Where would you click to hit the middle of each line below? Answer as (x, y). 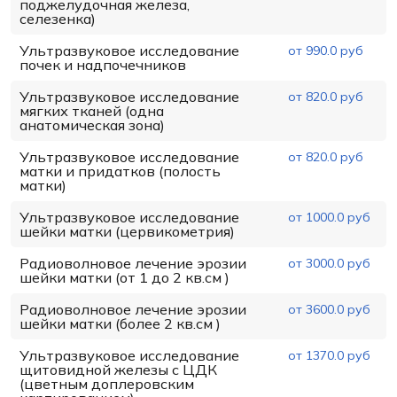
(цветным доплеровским (107, 383)
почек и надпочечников (103, 64)
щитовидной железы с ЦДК (118, 369)
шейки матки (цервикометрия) (127, 231)
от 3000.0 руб (329, 263)
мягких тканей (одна (92, 110)
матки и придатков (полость (120, 171)
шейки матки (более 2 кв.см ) (120, 323)
